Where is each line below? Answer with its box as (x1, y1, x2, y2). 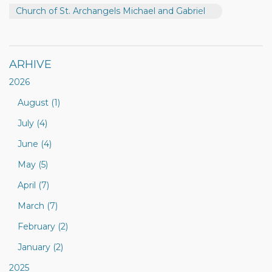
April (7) (18, 180, 49, 191)
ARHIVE (9, 58, 52, 71)
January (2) (18, 242, 63, 253)
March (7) (18, 200, 58, 211)
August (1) (18, 97, 60, 108)
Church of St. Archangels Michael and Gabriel (16, 5, 205, 16)
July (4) (18, 118, 47, 129)
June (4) (18, 138, 52, 149)
